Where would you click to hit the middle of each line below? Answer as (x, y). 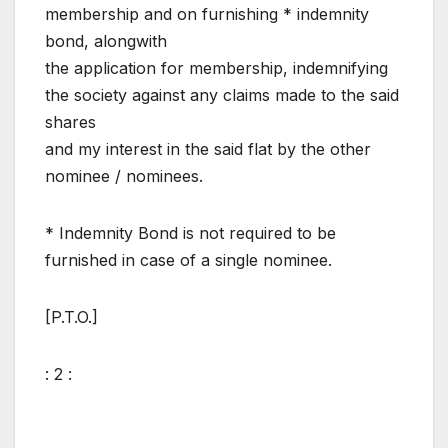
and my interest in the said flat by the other (208, 149)
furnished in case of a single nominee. (188, 260)
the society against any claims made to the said (222, 95)
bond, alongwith (106, 41)
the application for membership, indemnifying (216, 68)
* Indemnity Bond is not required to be (190, 233)
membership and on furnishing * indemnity (207, 14)
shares (70, 122)
